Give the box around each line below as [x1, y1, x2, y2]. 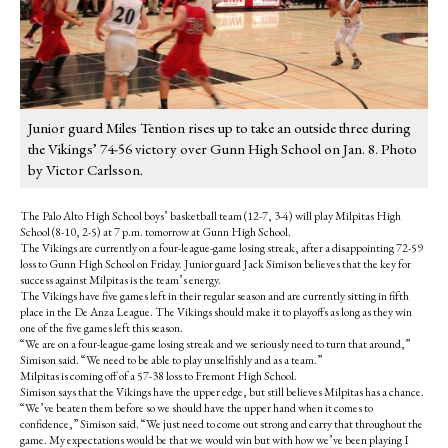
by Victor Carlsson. [28, 160, 143, 180]
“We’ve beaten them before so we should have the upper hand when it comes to [20, 400, 373, 417]
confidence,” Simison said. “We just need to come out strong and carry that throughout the [20, 416, 423, 433]
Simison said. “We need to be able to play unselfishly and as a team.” [20, 352, 322, 369]
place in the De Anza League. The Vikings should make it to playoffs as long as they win [20, 304, 412, 321]
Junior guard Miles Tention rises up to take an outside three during [28, 118, 411, 138]
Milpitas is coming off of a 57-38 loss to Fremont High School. [20, 368, 297, 385]
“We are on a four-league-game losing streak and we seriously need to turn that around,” [20, 336, 410, 353]
